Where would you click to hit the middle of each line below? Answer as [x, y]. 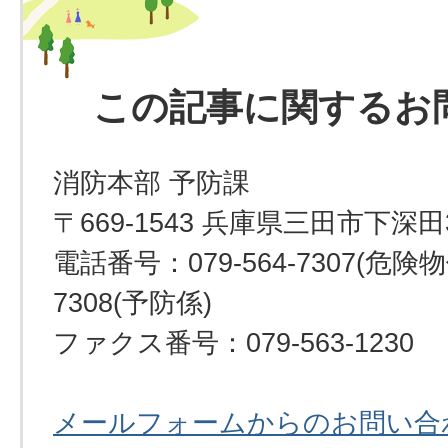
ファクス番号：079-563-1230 [233, 342]
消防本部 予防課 [151, 182]
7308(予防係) [132, 302]
